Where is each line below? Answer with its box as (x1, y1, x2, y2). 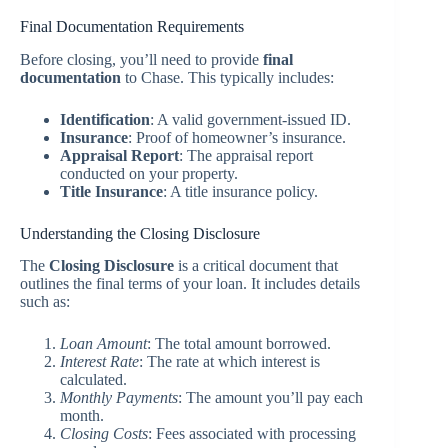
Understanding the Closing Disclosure (20, 224, 260, 242)
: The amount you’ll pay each (178, 389, 363, 407)
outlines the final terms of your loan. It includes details (20, 275, 360, 293)
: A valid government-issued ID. (150, 110, 351, 128)
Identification (60, 110, 150, 128)
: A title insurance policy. (163, 182, 318, 200)
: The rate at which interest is (139, 353, 320, 371)
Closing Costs (60, 425, 148, 443)
